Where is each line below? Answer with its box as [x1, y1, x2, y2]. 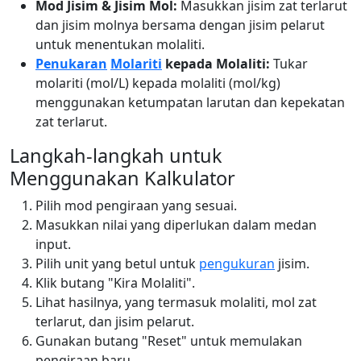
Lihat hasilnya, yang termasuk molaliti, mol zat [35, 293, 317, 311]
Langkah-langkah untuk [10, 142, 222, 168]
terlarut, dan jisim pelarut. [35, 312, 194, 330]
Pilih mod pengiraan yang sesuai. [35, 196, 237, 214]
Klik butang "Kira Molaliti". [35, 273, 195, 292]
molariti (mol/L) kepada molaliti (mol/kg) [35, 73, 280, 92]
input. [35, 234, 71, 253]
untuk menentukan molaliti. [35, 35, 205, 53]
